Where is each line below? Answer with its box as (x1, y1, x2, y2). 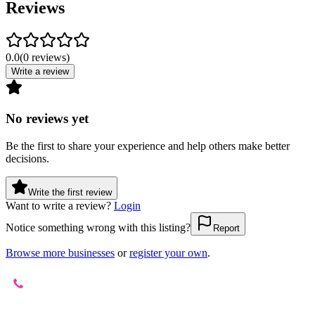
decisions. (6, 153, 49, 165)
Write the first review (28, 187, 112, 198)
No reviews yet (6, 111, 89, 127)
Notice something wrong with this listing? (6, 221, 191, 234)
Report (213, 223, 240, 234)
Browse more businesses (6, 247, 115, 259)
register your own (129, 247, 207, 259)
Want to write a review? (6, 200, 111, 212)
